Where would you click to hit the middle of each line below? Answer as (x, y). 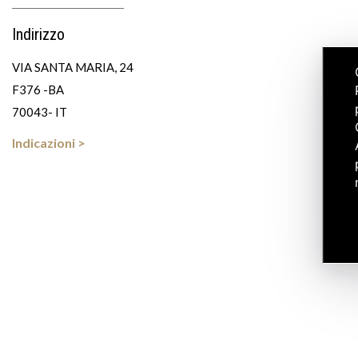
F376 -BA (38, 89)
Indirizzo (38, 34)
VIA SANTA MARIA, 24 (73, 67)
